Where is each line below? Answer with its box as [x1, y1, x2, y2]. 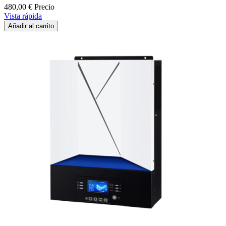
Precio [34, 2, 54, 11]
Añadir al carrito [8, 22, 54, 30]
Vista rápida [4, 11, 42, 20]
